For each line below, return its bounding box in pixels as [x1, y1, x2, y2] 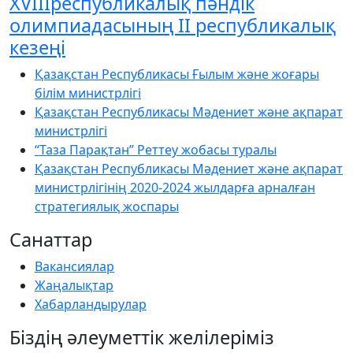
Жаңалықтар [35, 276, 113, 294]
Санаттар [9, 226, 92, 252]
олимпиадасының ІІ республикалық [9, 12, 336, 38]
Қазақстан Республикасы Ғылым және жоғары [35, 65, 319, 83]
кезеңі [9, 34, 65, 60]
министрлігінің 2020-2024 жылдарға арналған [35, 178, 315, 196]
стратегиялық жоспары [35, 197, 179, 215]
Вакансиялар [35, 257, 114, 275]
